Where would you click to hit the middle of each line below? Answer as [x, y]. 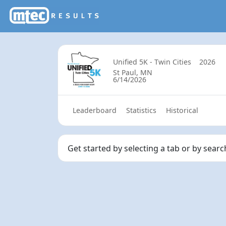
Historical [182, 110]
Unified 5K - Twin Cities [152, 62]
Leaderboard [94, 110]
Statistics [141, 110]
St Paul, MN [132, 72]
